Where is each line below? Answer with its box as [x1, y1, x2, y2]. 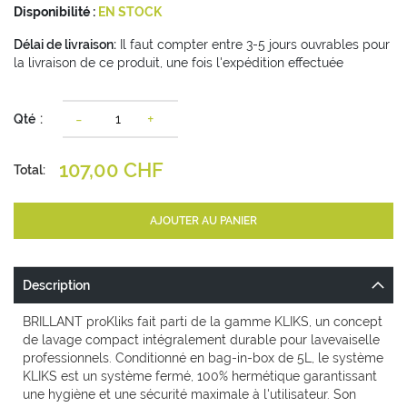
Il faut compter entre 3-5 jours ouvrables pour [116, 37, 390, 53]
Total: [14, 163, 45, 178]
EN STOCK [98, 5, 162, 20]
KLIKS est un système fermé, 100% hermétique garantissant [23, 369, 377, 384]
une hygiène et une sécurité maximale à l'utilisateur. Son [23, 387, 356, 402]
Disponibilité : [14, 5, 98, 20]
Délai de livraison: [14, 37, 116, 53]
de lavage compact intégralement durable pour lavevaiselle [23, 333, 380, 348]
